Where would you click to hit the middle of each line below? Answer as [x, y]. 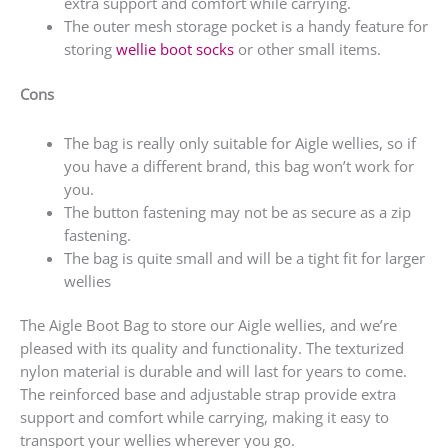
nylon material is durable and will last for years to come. [213, 371]
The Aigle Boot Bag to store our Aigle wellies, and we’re [208, 325]
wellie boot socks [174, 49]
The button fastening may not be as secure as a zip [237, 211]
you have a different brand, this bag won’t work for [238, 165]
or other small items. [307, 49]
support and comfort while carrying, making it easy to [204, 417]
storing [89, 49]
